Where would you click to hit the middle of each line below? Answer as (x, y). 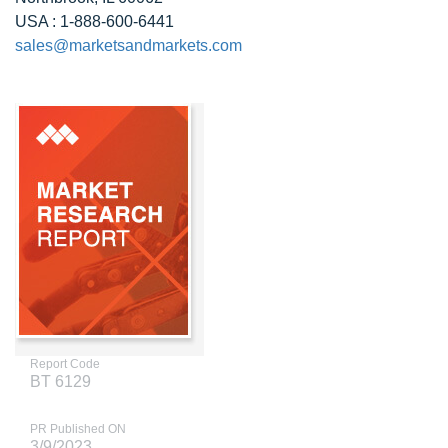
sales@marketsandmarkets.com (128, 45)
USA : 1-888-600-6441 (94, 21)
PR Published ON (78, 429)
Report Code (65, 364)
